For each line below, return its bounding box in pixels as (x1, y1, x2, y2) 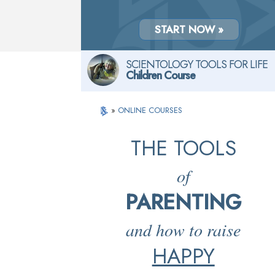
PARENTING (125, 187, 242, 217)
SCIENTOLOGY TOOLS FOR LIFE (126, 56, 268, 72)
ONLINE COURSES (118, 104, 183, 116)
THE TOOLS (130, 133, 236, 163)
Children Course (126, 68, 195, 83)
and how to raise (126, 218, 241, 241)
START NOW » (154, 21, 223, 37)
